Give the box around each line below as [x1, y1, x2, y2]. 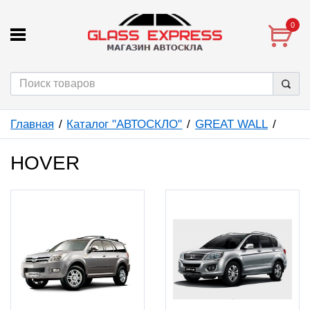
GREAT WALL [194, 117, 268, 131]
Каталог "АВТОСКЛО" [66, 117, 183, 131]
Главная [10, 117, 54, 131]
